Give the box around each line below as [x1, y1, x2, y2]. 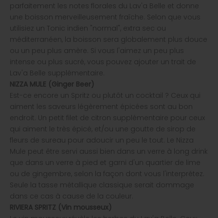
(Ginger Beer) [46, 79, 94, 90]
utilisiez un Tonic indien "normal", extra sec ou [10, 23, 166, 34]
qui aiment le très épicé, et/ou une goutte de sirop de [10, 124, 196, 134]
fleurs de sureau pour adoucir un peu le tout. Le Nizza [10, 135, 194, 145]
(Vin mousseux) [56, 202, 112, 213]
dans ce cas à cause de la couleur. [10, 191, 133, 201]
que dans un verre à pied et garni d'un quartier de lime [10, 158, 200, 168]
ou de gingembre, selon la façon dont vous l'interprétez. [10, 169, 204, 179]
